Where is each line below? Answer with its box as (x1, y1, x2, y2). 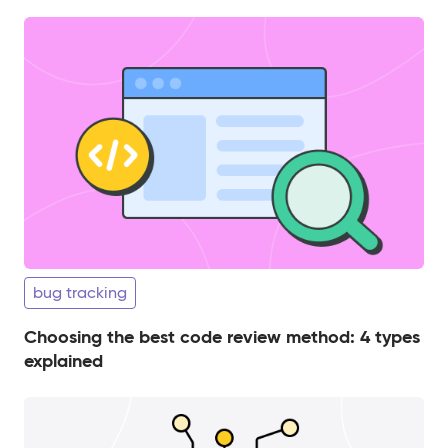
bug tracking (33, 283, 127, 303)
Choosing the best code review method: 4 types (24, 325, 420, 349)
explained (24, 349, 103, 373)
